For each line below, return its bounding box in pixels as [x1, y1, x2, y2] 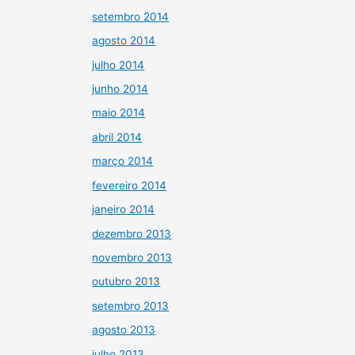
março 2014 [92, 155, 154, 168]
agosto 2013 [92, 323, 156, 337]
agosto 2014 [92, 34, 156, 48]
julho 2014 [92, 58, 145, 71]
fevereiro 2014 [92, 178, 167, 192]
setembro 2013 [92, 299, 170, 312]
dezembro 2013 [92, 227, 172, 240]
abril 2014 [92, 130, 143, 143]
